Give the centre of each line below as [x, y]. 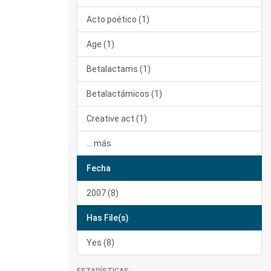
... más [99, 143]
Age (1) [100, 44]
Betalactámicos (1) [124, 94]
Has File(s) [108, 218]
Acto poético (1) [118, 19]
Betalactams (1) [119, 69]
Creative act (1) [117, 119]
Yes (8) [100, 243]
